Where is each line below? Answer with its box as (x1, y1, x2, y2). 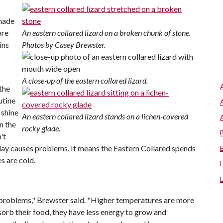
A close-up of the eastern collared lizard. (22, 76, 148, 85)
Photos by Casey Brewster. (22, 40, 106, 49)
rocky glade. (22, 123, 60, 133)
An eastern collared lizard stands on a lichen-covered (22, 111, 188, 121)
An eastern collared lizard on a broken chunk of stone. (22, 28, 191, 37)
